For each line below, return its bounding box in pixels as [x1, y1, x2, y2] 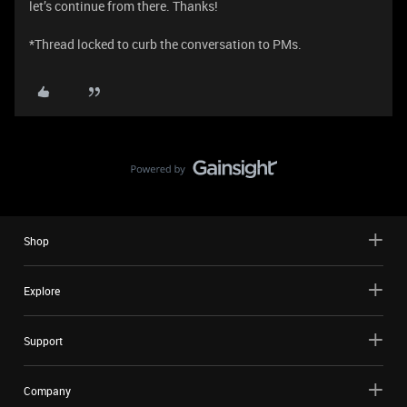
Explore [24, 283, 60, 298]
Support [24, 333, 63, 348]
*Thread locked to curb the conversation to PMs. [29, 35, 302, 53]
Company [24, 383, 71, 398]
